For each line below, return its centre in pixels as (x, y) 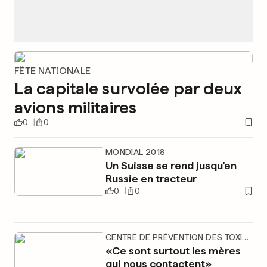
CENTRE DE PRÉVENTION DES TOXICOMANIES (246, 237)
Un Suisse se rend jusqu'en (171, 165)
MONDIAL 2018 (135, 152)
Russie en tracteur (151, 178)
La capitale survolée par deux (128, 88)
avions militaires (76, 107)
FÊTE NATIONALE (53, 71)
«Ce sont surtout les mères (173, 251)
